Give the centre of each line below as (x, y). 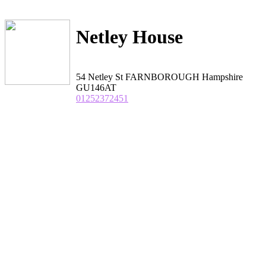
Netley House (129, 37)
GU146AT (96, 87)
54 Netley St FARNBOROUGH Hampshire (159, 77)
